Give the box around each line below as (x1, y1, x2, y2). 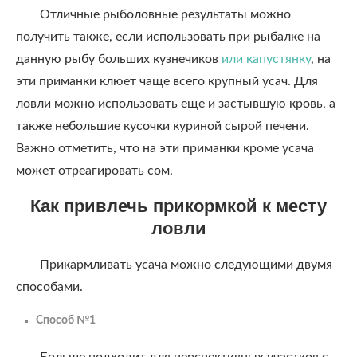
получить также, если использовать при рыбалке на (16, 30, 320, 43)
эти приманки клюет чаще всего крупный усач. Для (16, 75, 318, 88)
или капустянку (222, 53, 311, 65)
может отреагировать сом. (16, 164, 173, 177)
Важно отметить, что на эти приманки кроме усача (16, 142, 314, 155)
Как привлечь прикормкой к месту (30, 196, 327, 216)
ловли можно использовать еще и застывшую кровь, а (16, 97, 335, 110)
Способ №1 (36, 315, 96, 326)
